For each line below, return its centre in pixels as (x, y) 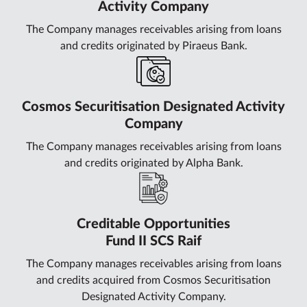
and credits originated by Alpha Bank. (153, 163)
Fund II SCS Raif (153, 241)
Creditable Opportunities (153, 224)
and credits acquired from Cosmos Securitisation (153, 280)
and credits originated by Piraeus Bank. (153, 46)
